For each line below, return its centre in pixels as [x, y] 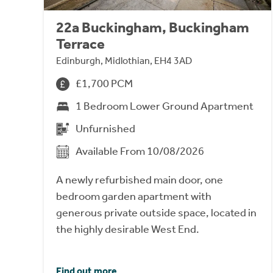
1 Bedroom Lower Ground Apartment [165, 106]
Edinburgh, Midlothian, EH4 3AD [124, 61]
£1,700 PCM [104, 84]
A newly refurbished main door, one [140, 180]
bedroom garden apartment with [134, 197]
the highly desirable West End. [128, 229]
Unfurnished [105, 129]
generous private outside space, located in [156, 213]
